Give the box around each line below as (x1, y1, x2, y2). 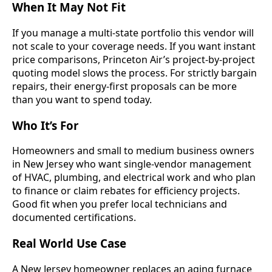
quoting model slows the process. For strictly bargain (12, 66, 257, 80)
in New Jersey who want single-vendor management (12, 157, 251, 171)
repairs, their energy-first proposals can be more (12, 80, 237, 93)
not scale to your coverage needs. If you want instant (12, 39, 256, 53)
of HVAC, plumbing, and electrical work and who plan (12, 171, 256, 185)
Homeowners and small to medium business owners (12, 144, 254, 158)
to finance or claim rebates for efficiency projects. (12, 184, 240, 198)
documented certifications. (12, 211, 136, 225)
